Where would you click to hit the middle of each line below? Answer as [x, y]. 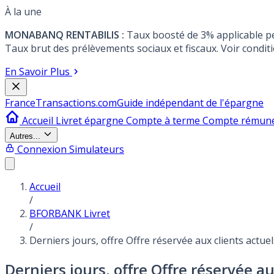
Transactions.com [76, 103]
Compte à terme [164, 120]
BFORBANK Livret [70, 213]
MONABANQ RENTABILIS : [65, 35]
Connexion [42, 149]
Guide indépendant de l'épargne [190, 103]
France [20, 103]
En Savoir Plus [37, 72]
